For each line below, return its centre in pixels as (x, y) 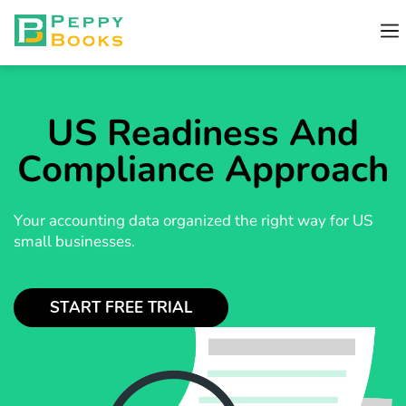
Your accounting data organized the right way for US (193, 221)
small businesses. (74, 242)
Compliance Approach (203, 169)
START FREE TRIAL (121, 308)
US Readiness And (203, 133)
